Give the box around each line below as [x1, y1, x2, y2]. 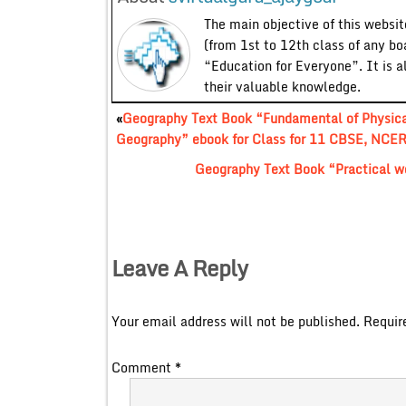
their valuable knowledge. [203, 75, 361, 97]
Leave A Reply [111, 249, 247, 285]
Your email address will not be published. [111, 310, 360, 332]
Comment [111, 356, 175, 378]
